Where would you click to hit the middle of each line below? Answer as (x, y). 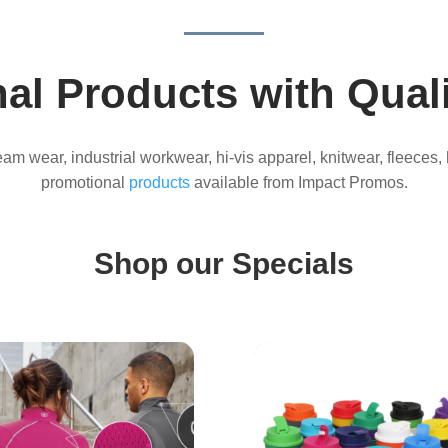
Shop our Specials (224, 263)
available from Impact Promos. (298, 182)
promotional (84, 182)
